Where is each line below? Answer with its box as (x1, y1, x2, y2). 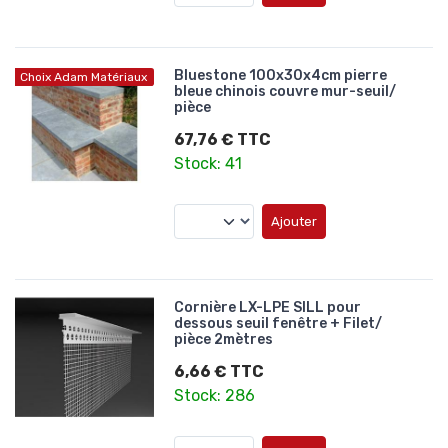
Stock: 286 (174, 386, 256, 406)
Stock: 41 (174, 154, 243, 174)
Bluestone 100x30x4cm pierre (174, 67, 388, 85)
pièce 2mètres (174, 331, 274, 349)
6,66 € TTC (174, 362, 265, 382)
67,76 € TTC (174, 130, 272, 150)
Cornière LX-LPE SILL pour (174, 299, 362, 317)
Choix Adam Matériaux (19, 70, 147, 85)
